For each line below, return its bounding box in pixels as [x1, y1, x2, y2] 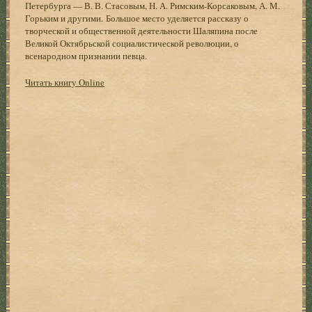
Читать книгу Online [25, 75, 105, 88]
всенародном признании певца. [25, 49, 150, 62]
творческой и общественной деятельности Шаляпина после [25, 24, 258, 37]
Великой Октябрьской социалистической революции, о [25, 36, 240, 49]
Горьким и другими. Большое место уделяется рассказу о [25, 11, 249, 24]
